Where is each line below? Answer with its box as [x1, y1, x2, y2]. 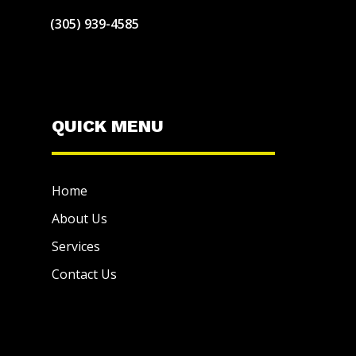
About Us [51, 209, 107, 227]
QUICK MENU [51, 115, 164, 136]
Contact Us [51, 265, 117, 283]
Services [51, 237, 100, 255]
